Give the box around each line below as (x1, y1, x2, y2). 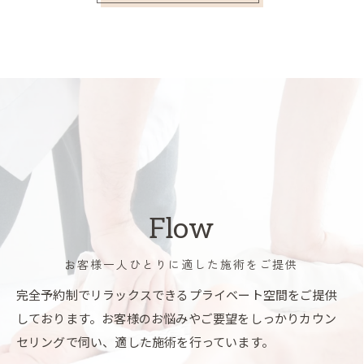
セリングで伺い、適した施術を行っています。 (15, 335, 275, 350)
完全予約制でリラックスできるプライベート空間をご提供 (15, 288, 338, 303)
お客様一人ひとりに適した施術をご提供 (64, 258, 299, 272)
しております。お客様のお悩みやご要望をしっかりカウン (15, 311, 337, 327)
